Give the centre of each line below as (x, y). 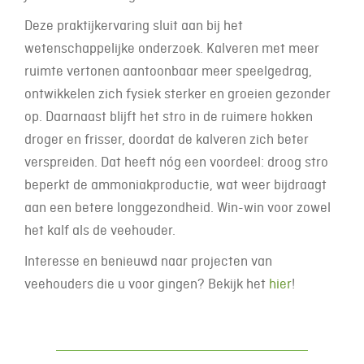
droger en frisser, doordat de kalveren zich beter (167, 139)
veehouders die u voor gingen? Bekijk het (147, 283)
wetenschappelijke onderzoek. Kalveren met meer (172, 48)
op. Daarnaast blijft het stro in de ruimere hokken (169, 116)
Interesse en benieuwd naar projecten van (148, 260)
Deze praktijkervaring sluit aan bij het (134, 25)
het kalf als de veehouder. (102, 230)
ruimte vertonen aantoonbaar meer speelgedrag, (168, 70)
